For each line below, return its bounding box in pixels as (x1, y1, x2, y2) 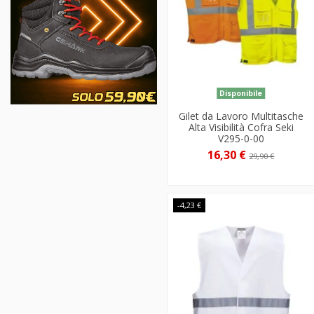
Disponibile (219, 88, 263, 98)
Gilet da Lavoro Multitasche (178, 109, 303, 123)
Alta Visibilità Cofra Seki (188, 120, 294, 134)
